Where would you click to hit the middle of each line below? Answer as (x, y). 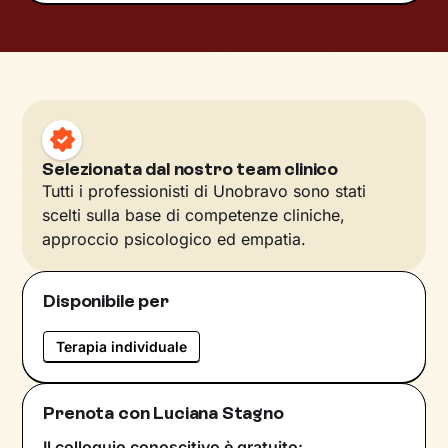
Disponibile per (106, 300)
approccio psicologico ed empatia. (174, 238)
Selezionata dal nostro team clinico (190, 168)
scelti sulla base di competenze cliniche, (194, 214)
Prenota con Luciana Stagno (163, 412)
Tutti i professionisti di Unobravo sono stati (204, 190)
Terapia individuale (122, 346)
